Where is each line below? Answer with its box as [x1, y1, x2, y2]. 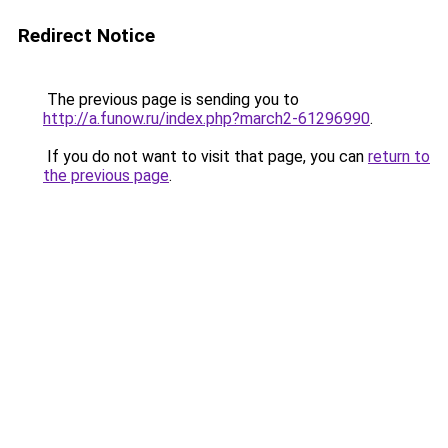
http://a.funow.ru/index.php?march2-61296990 [43, 109, 370, 128]
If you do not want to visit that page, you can [43, 147, 368, 166]
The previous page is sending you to [43, 90, 299, 109]
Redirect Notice [18, 24, 155, 47]
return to [368, 147, 430, 166]
